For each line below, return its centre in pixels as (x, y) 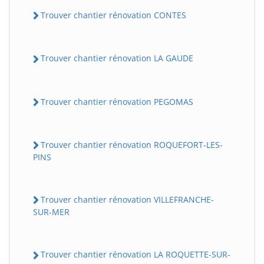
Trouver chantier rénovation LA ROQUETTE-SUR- (136, 255)
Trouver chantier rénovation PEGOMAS (117, 101)
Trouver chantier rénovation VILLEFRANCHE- (127, 200)
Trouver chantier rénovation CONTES (113, 15)
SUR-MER (51, 212)
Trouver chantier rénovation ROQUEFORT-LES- (132, 144)
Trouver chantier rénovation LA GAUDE (117, 58)
